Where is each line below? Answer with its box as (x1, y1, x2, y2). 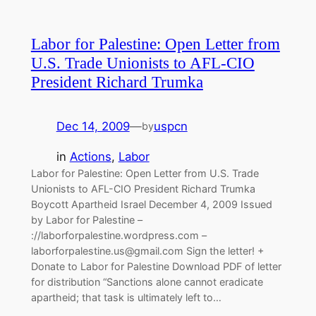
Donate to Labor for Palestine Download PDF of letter (30, 260, 281, 272)
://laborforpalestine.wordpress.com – (30, 229, 207, 241)
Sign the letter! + (183, 244, 264, 257)
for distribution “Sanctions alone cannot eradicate (30, 275, 263, 288)
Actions (69, 149, 111, 164)
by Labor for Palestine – (30, 213, 142, 226)
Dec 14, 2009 (56, 119, 130, 134)
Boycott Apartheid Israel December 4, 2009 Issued (30, 197, 272, 210)
